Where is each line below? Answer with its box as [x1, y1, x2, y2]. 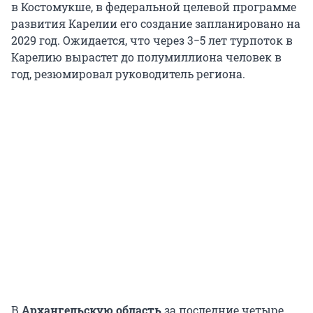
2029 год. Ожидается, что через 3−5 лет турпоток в [11, 33, 293, 48]
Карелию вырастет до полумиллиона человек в [11, 50, 282, 65]
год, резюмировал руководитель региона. [11, 66, 245, 82]
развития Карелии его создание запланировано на [11, 16, 300, 31]
